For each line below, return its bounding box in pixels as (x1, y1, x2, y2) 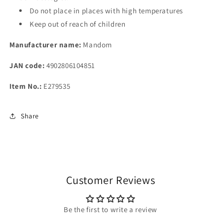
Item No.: (9, 81, 42, 91)
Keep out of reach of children (30, 19, 126, 29)
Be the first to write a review (64, 205, 157, 214)
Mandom (81, 40, 112, 49)
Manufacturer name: (9, 40, 81, 49)
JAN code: (9, 61, 45, 70)
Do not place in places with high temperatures (30, 6, 183, 15)
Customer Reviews (66, 173, 155, 187)
